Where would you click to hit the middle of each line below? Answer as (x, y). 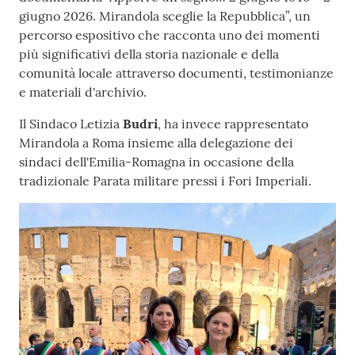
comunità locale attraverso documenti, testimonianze (176, 73)
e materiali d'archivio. (83, 92)
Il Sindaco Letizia (71, 124)
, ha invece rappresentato (233, 124)
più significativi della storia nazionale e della (149, 54)
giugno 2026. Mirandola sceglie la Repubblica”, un (165, 16)
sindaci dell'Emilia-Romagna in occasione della (157, 162)
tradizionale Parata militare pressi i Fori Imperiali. (165, 181)
